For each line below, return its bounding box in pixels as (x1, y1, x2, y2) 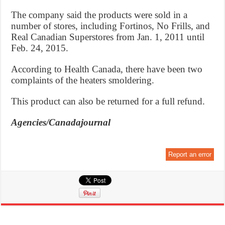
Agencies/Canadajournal (11, 117, 111, 128)
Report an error (168, 150, 211, 158)
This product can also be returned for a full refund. (11, 95, 205, 106)
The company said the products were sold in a (11, 9, 188, 20)
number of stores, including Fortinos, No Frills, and (11, 20, 210, 31)
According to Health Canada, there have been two (11, 63, 203, 74)
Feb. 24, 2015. (11, 42, 69, 53)
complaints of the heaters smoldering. (11, 74, 155, 85)
